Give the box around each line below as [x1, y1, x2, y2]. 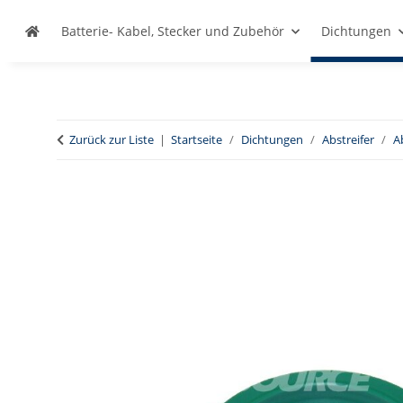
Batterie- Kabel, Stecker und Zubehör [61, 22, 284, 40]
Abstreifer [322, 131, 374, 148]
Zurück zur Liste [69, 131, 154, 148]
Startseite [171, 131, 222, 148]
